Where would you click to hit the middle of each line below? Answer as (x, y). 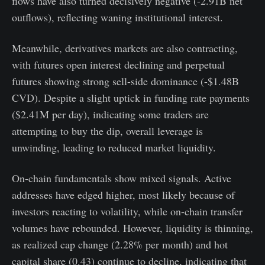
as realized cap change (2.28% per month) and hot (120, 244)
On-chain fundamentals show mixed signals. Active (122, 178)
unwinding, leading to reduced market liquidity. (114, 147)
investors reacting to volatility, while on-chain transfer (127, 211)
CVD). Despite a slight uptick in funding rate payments (131, 97)
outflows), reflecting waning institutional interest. (117, 17)
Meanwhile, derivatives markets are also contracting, (125, 48)
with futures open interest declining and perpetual (118, 64)
